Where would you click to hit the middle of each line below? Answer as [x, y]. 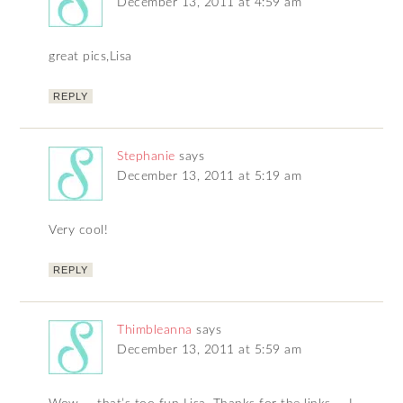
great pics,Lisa [90, 57]
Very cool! [79, 231]
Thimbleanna [155, 331]
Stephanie [146, 157]
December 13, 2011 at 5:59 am [210, 350]
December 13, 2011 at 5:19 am [210, 177]
